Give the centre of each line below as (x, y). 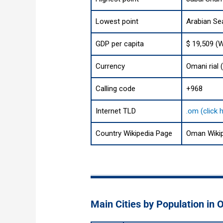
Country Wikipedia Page (134, 134)
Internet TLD (116, 111)
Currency (111, 66)
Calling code (116, 89)
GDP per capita (120, 44)
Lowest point (117, 22)
